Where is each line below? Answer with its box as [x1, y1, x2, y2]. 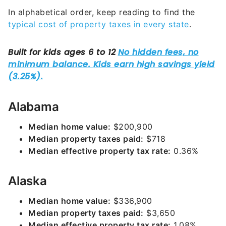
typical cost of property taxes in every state [8, 19, 189, 29]
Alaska [8, 174, 47, 188]
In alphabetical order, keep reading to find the [8, 7, 195, 17]
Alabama [8, 99, 59, 114]
